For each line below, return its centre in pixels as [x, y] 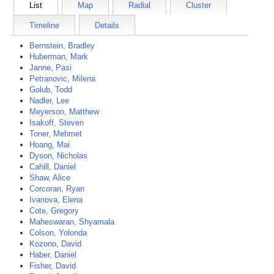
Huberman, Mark [59, 57]
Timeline [44, 25]
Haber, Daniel [53, 255]
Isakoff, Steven [57, 123]
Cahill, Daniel [53, 167]
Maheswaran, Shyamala [72, 222]
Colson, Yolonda [58, 233]
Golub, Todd [51, 90]
